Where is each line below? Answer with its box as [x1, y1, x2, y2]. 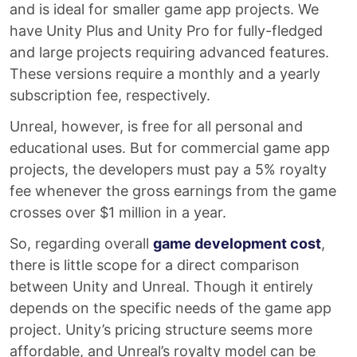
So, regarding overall [10, 235, 153, 252]
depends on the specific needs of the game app [10, 300, 331, 316]
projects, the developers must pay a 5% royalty [10, 161, 327, 178]
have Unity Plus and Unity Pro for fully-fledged [10, 22, 323, 39]
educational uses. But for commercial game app [10, 139, 330, 156]
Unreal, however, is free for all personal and [10, 118, 303, 135]
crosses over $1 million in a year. [10, 204, 226, 221]
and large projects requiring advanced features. [10, 44, 329, 61]
